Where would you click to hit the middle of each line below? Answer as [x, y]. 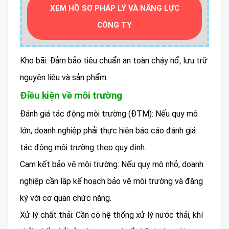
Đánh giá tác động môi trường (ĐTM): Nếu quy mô [109, 113]
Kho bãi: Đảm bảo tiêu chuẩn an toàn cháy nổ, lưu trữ [114, 60]
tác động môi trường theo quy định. [83, 147]
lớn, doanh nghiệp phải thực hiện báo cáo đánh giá [108, 130]
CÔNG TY [114, 25]
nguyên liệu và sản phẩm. [64, 77]
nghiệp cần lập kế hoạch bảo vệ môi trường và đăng [111, 181]
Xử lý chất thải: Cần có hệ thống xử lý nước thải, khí [111, 215]
